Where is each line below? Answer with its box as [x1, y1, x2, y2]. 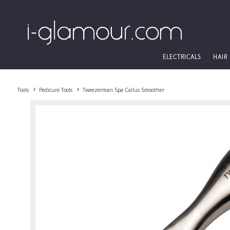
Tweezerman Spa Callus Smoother [82, 86, 164, 93]
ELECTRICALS [162, 54, 201, 61]
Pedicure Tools [39, 86, 72, 93]
